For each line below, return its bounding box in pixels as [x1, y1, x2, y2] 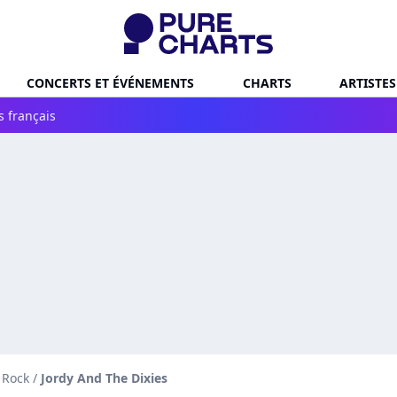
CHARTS [242, 74, 292, 91]
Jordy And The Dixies [41, 370, 167, 386]
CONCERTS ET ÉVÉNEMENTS [27, 74, 194, 91]
